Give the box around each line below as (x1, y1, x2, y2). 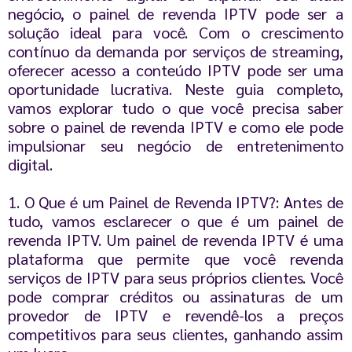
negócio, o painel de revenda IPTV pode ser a (8, 2, 343, 24)
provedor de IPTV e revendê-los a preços (8, 304, 343, 325)
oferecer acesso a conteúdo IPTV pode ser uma (8, 59, 343, 80)
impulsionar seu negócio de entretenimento (8, 134, 343, 156)
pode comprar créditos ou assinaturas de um (8, 285, 343, 306)
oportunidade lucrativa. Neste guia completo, (8, 78, 343, 99)
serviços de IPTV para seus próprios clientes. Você (8, 266, 343, 288)
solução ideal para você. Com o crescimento (8, 21, 343, 42)
